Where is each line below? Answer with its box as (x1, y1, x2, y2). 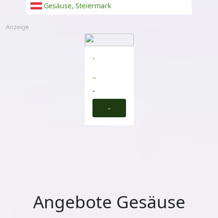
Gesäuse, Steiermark (44, 1, 112, 11)
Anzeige (6, 22, 29, 32)
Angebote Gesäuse (33, 190, 185, 214)
